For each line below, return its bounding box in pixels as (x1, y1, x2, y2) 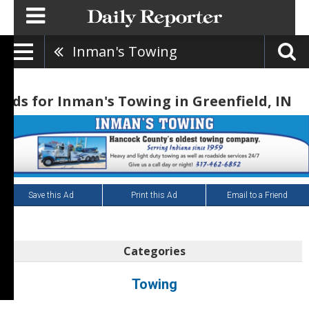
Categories (123, 243, 186, 259)
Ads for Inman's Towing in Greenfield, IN (3, 92, 292, 111)
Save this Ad (28, 190, 74, 200)
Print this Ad (130, 190, 177, 200)
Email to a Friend (227, 190, 288, 200)
